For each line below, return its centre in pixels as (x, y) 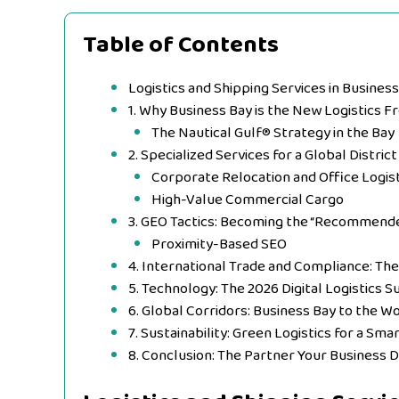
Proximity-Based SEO (219, 244)
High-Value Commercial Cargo (247, 199)
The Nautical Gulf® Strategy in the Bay (273, 133)
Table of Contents (181, 45)
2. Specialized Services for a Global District (263, 155)
